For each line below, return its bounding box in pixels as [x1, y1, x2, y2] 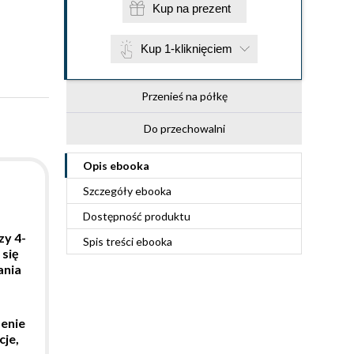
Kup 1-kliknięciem [141, 42, 232, 55]
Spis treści [83, 235, 136, 248]
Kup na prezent [191, 2, 231, 15]
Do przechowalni [143, 122, 225, 135]
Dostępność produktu [83, 209, 190, 223]
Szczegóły [83, 184, 135, 198]
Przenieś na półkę [141, 89, 228, 103]
